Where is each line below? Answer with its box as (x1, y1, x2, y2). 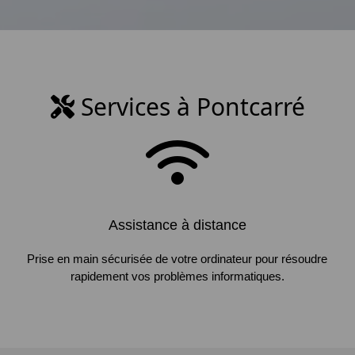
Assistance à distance (108, 217, 246, 233)
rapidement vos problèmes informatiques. (70, 269, 284, 283)
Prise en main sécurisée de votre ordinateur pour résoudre (27, 252, 328, 265)
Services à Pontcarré (74, 90, 305, 123)
